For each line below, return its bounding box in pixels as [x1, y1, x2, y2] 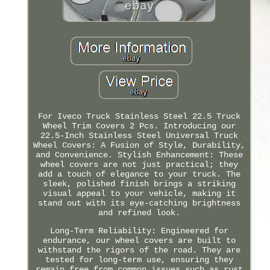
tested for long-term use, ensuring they [45, 254, 233, 265]
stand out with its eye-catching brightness [37, 198, 240, 208]
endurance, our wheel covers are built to [42, 235, 236, 245]
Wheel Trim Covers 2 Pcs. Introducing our [42, 121, 236, 131]
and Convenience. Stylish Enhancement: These [35, 149, 243, 160]
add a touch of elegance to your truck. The [37, 169, 240, 179]
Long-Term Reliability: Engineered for [49, 225, 228, 236]
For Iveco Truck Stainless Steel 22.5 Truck [37, 111, 240, 121]
